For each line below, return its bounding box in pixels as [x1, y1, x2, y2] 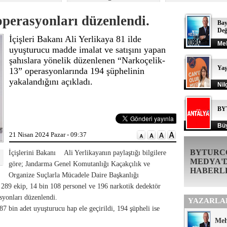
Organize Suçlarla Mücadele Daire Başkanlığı [9, 171, 139, 179]
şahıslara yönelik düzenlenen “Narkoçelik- [9, 55, 165, 65]
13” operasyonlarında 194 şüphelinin [9, 66, 144, 76]
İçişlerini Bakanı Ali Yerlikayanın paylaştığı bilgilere [9, 149, 166, 157]
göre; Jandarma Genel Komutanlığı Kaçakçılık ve [9, 160, 150, 168]
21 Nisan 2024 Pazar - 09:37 [9, 131, 87, 138]
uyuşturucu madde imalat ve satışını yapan [9, 45, 166, 55]
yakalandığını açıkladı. [9, 77, 93, 87]
